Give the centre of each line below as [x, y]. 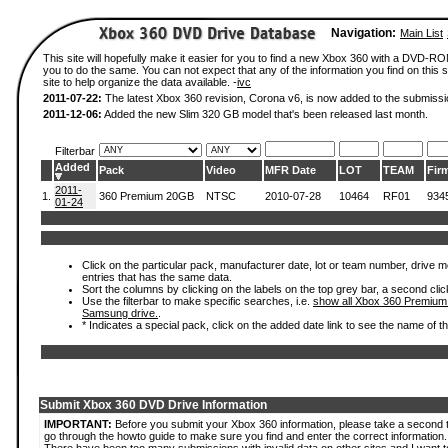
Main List [421, 33]
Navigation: [363, 33]
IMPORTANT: [78, 424]
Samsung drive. [120, 313]
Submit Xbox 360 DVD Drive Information [153, 405]
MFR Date [290, 170]
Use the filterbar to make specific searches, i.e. [197, 301]
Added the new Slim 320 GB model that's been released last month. [265, 114]
